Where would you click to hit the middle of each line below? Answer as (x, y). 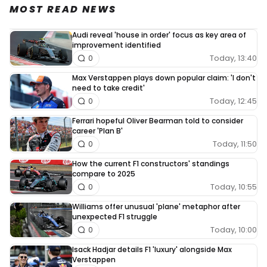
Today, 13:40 (233, 58)
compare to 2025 (104, 173)
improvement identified (117, 45)
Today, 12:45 (233, 101)
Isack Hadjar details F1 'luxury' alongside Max (152, 249)
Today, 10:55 (234, 187)
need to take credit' (108, 88)
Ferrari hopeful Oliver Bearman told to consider (158, 120)
